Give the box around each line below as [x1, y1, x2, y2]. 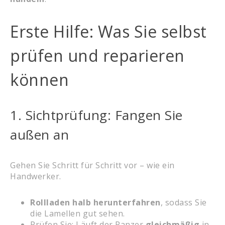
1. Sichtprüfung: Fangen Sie [10, 105, 183, 124]
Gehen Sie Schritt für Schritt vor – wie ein [10, 159, 175, 171]
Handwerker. [10, 170, 61, 182]
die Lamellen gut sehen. [30, 207, 125, 219]
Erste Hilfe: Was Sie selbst [10, 20, 207, 42]
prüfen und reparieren [10, 44, 185, 66]
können [10, 68, 69, 90]
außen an [10, 125, 69, 144]
